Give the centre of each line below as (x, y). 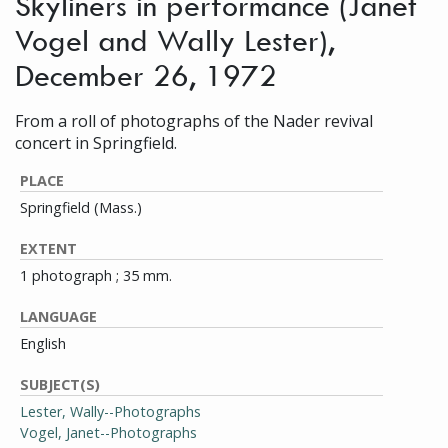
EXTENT (48, 248)
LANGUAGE (58, 316)
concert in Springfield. (96, 143)
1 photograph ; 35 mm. (96, 275)
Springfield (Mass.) (81, 207)
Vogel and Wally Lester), (175, 39)
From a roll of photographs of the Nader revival (194, 121)
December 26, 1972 (146, 74)
